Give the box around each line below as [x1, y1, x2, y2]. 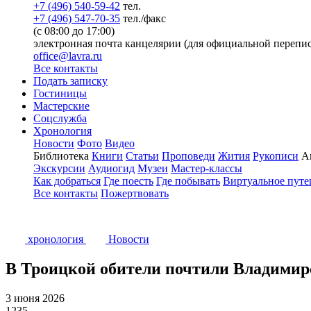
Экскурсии [33, 162, 85, 174]
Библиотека [33, 150, 89, 162]
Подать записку [33, 75, 108, 87]
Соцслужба [33, 112, 87, 124]
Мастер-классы [171, 162, 242, 174]
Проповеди [162, 150, 215, 162]
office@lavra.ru [33, 50, 102, 62]
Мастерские [33, 100, 90, 112]
